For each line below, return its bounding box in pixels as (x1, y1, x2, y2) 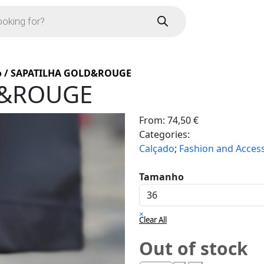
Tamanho (139, 170, 184, 183)
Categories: (139, 128, 190, 141)
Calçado (139, 142, 174, 155)
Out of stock (139, 236, 248, 260)
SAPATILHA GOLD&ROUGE (11, 67, 131, 80)
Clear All (139, 214, 167, 225)
